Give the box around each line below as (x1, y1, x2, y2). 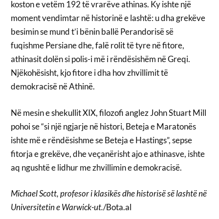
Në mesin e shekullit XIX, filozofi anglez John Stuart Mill (11, 107, 207, 118)
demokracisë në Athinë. (11, 81, 95, 92)
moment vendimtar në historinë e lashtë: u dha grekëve (11, 13, 206, 23)
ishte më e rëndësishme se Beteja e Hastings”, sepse (11, 134, 193, 145)
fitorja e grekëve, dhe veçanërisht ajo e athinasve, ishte (11, 148, 205, 159)
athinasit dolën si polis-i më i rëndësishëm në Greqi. (11, 54, 191, 65)
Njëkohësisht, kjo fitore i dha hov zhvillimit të (11, 67, 169, 78)
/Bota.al (103, 202, 132, 213)
